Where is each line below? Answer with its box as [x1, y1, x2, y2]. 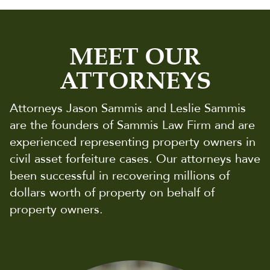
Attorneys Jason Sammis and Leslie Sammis [10, 99, 246, 116]
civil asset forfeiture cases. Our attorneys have [10, 150, 260, 167]
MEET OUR [69, 44, 201, 71]
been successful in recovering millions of [10, 167, 230, 184]
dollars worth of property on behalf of [10, 184, 215, 201]
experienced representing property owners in [10, 133, 256, 150]
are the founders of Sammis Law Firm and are [10, 116, 255, 133]
